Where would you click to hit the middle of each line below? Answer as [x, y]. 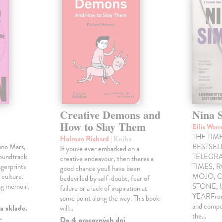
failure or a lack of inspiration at [103, 189]
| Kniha [121, 139]
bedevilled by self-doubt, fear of [105, 179]
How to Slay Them [103, 127]
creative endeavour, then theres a [107, 159]
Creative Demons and [110, 115]
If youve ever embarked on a [99, 149]
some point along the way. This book [110, 198]
